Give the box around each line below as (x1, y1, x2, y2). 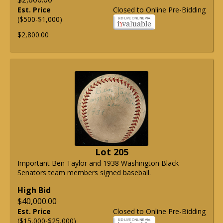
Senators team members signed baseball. (17, 168, 151, 178)
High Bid (17, 185, 51, 196)
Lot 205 (95, 146, 128, 158)
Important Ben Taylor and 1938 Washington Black (17, 158, 179, 168)
